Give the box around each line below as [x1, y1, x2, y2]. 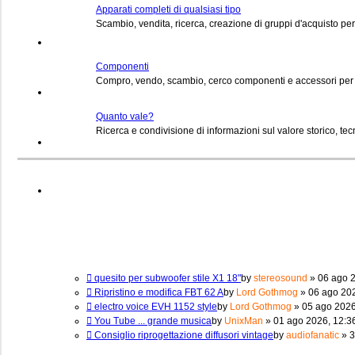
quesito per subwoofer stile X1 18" [92, 272, 241, 284]
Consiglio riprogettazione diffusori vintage [92, 329, 273, 341]
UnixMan [224, 315, 263, 326]
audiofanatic [286, 329, 339, 341]
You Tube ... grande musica [92, 315, 212, 326]
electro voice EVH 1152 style [92, 300, 217, 312]
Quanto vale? [96, 110, 154, 122]
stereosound [254, 272, 307, 284]
